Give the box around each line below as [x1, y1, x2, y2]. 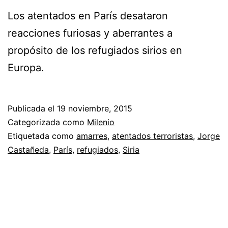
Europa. [8, 61, 44, 74]
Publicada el [8, 103, 57, 113]
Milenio [87, 117, 115, 127]
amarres [76, 130, 107, 141]
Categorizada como [8, 117, 87, 127]
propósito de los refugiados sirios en [8, 44, 182, 56]
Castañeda [8, 144, 49, 155]
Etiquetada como [8, 130, 76, 141]
